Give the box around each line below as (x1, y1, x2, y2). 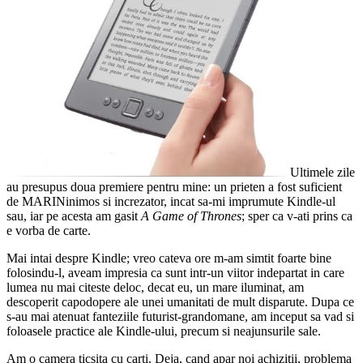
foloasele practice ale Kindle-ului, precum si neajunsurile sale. (6, 324, 321, 339)
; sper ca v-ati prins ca (241, 209, 352, 224)
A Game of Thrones (141, 209, 241, 224)
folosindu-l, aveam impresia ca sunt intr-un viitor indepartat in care (6, 266, 344, 280)
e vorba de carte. (6, 224, 91, 238)
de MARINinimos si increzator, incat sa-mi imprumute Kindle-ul (6, 194, 335, 209)
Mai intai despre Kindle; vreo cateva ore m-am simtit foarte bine (6, 251, 331, 266)
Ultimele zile (290, 165, 355, 180)
